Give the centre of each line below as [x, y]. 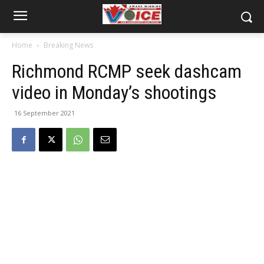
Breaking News [68, 45]
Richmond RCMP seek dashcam [127, 71]
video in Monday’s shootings [114, 93]
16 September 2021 [44, 113]
